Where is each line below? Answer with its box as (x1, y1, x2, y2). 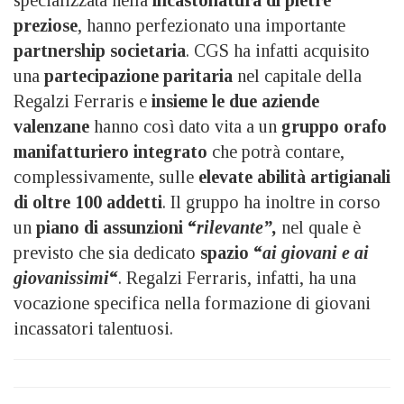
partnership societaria (14, 41, 186, 61)
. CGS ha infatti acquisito (186, 41, 370, 61)
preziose (14, 15, 78, 36)
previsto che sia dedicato (14, 243, 196, 263)
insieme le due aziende (151, 91, 319, 112)
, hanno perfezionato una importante (78, 15, 345, 36)
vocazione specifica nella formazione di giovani (14, 293, 371, 314)
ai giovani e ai (262, 243, 369, 263)
